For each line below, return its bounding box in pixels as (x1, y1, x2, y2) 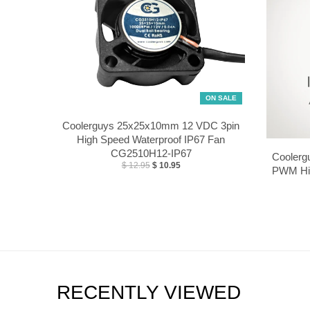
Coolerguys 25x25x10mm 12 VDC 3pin (62, 120, 240, 131)
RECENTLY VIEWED (57, 282, 241, 303)
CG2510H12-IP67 (110, 147, 192, 159)
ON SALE (206, 94, 237, 102)
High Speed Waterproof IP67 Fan (77, 134, 226, 145)
